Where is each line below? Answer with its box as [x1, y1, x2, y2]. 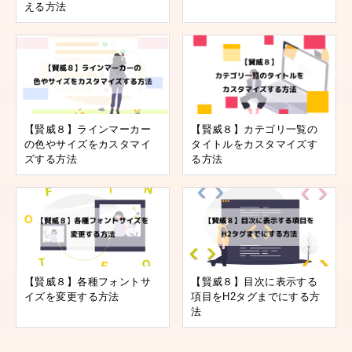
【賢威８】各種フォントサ [24, 276, 152, 288]
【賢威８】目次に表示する [191, 276, 318, 288]
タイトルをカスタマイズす [191, 138, 318, 151]
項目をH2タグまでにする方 [191, 291, 321, 303]
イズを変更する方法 [24, 291, 119, 303]
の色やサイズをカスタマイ [24, 138, 152, 151]
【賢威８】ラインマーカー [24, 123, 152, 136]
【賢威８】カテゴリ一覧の [191, 123, 318, 136]
